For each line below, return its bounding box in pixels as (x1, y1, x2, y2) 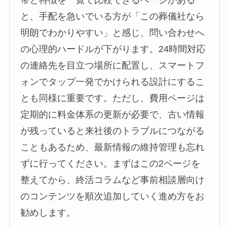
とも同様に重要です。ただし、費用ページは (20, 93, 205, 103)
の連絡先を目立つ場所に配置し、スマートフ (20, 60, 205, 71)
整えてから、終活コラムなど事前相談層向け (20, 174, 205, 185)
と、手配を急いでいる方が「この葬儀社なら (20, 11, 205, 21)
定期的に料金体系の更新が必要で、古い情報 (20, 109, 205, 120)
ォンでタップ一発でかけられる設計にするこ (20, 76, 205, 87)
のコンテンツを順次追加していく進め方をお (20, 191, 205, 201)
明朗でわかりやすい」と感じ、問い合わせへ (20, 27, 205, 38)
